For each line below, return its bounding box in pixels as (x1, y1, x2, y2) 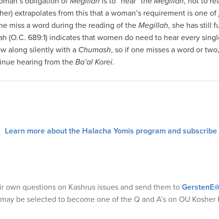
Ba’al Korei (75, 57, 112, 67)
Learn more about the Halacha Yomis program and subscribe (4, 126, 217, 136)
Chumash (78, 45, 111, 55)
